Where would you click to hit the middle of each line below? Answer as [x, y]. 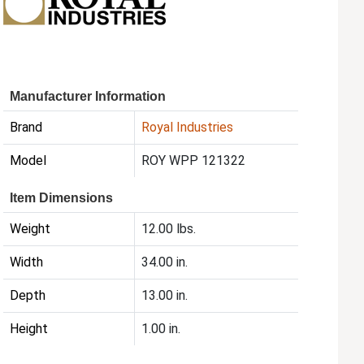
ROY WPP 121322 [194, 161]
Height [29, 329]
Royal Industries [188, 128]
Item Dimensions [62, 198]
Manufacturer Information [88, 97]
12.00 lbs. [169, 229]
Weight [30, 229]
